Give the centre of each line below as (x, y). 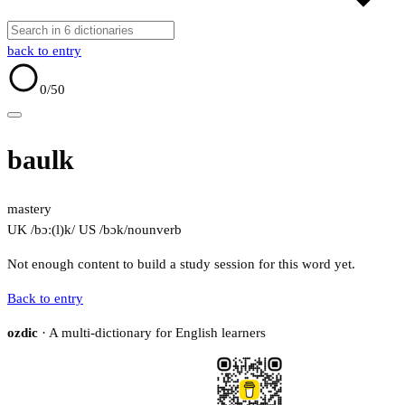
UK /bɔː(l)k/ (41, 230)
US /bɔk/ (101, 230)
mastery (29, 209)
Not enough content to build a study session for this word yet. (181, 264)
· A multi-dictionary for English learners (152, 333)
